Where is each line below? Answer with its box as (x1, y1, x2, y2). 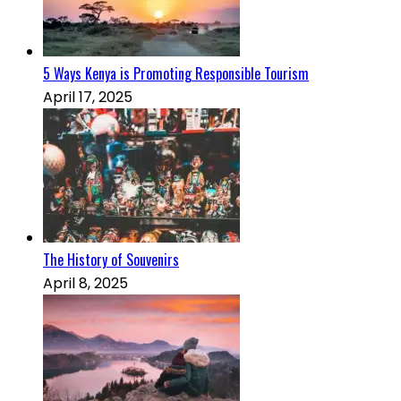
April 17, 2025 (43, 87, 132, 108)
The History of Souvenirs (43, 249, 179, 271)
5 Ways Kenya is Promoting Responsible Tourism (43, 63, 309, 85)
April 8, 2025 (43, 273, 128, 294)
